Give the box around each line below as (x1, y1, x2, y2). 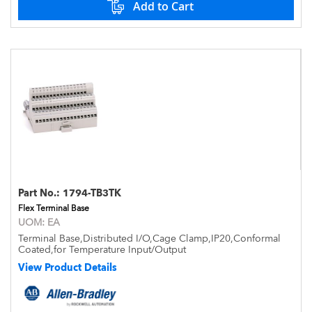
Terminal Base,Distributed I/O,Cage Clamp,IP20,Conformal (18, 233, 281, 244)
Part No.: (18, 187, 63, 198)
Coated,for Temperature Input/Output (18, 244, 186, 255)
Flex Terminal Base (18, 203, 89, 213)
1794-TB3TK (63, 187, 121, 198)
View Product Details (18, 262, 117, 273)
